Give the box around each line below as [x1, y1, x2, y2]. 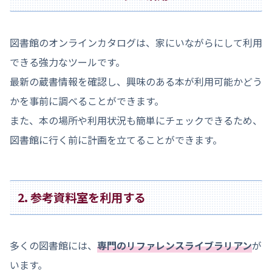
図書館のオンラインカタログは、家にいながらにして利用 [10, 35, 262, 50]
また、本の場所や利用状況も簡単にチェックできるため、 [10, 112, 262, 127]
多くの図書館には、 [10, 238, 97, 253]
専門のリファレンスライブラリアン [97, 238, 252, 253]
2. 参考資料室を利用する [18, 189, 146, 206]
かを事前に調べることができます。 [10, 93, 164, 108]
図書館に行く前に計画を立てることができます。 [10, 132, 222, 147]
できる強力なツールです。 [10, 54, 125, 69]
